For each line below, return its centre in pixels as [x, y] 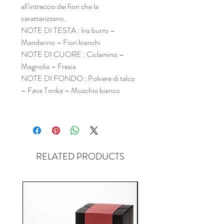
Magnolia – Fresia [48, 66]
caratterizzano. [43, 18]
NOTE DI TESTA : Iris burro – [68, 30]
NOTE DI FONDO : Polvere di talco [78, 78]
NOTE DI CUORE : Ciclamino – [72, 54]
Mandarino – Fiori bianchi [61, 42]
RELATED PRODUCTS [80, 156]
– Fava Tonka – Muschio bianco [70, 90]
